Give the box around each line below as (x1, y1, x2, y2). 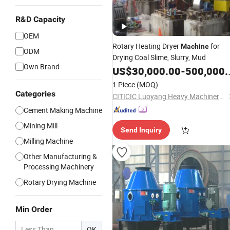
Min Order (15, 204, 52, 214)
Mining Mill (24, 121, 57, 130)
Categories (15, 89, 55, 99)
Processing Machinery (24, 162, 94, 171)
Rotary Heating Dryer (112, 41, 181, 51)
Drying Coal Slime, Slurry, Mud (112, 52, 206, 62)
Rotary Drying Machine (24, 177, 96, 187)
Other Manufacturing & (24, 151, 97, 161)
